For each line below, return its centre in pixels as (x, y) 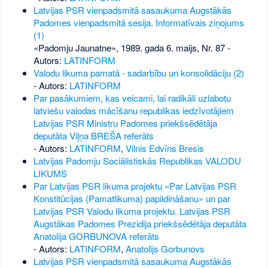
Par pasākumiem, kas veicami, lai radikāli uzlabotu (132, 98)
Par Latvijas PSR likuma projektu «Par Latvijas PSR (135, 186)
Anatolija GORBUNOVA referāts (96, 236)
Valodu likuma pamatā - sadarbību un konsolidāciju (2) (138, 73)
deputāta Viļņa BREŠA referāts (93, 136)
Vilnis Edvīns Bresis (165, 148)
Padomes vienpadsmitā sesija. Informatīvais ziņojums (138, 23)
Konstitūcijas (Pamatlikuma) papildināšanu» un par (132, 199)
